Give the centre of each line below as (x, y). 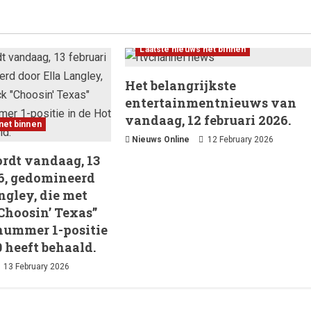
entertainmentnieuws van (211, 103)
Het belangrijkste (181, 86)
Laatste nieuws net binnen (193, 50)
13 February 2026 (36, 267)
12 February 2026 (240, 140)
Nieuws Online (161, 140)
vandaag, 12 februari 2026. (208, 120)
